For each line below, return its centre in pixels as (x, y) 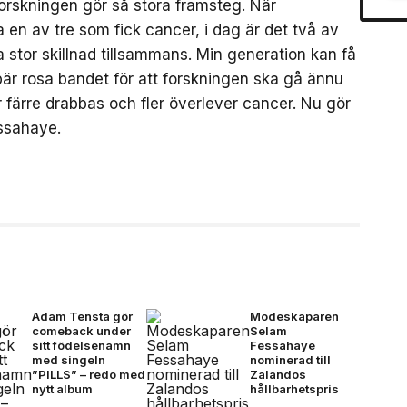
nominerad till (291, 360)
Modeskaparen (295, 316)
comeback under (81, 331)
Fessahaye (283, 345)
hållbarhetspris (295, 389)
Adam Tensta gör (82, 316)
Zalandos (278, 374)
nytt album (62, 389)
